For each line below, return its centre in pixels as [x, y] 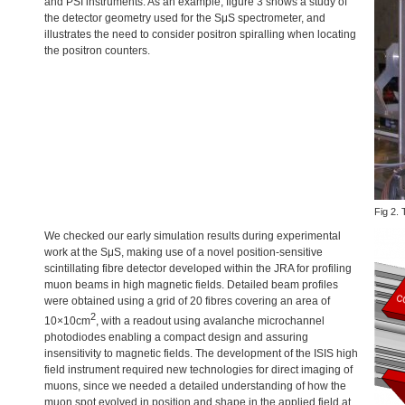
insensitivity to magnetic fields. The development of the [179, 353]
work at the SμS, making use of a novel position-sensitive [184, 252]
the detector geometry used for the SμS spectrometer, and [185, 18]
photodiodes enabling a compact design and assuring [176, 337]
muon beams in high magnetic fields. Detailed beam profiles [191, 285]
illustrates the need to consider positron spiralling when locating [200, 34]
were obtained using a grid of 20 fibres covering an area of [187, 301]
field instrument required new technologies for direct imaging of [198, 370]
